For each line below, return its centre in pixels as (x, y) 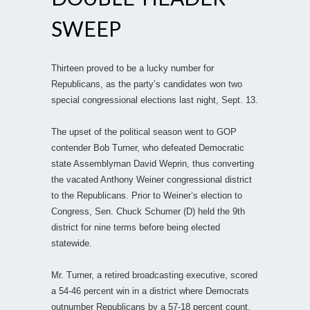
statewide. (72, 243)
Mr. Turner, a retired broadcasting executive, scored (154, 275)
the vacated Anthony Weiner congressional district (152, 179)
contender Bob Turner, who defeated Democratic (148, 147)
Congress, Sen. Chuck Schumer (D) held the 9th (148, 211)
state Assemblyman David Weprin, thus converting (153, 163)
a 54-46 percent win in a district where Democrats (150, 291)
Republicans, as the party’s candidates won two (147, 84)
